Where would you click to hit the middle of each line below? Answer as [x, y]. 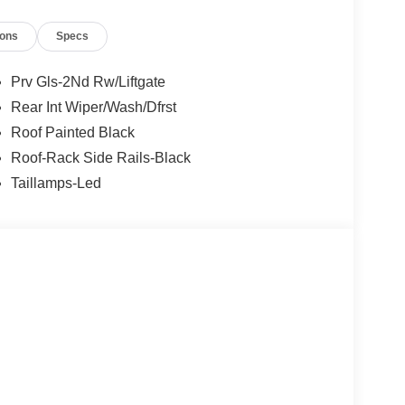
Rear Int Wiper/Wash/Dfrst [93, 108]
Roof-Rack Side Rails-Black [100, 158]
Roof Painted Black [72, 133]
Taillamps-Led [56, 184]
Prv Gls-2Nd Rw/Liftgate [88, 82]
